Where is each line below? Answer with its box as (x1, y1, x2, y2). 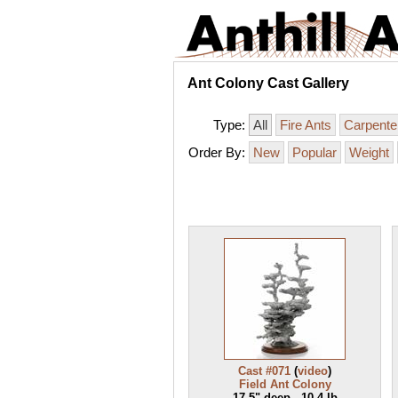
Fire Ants (280, 117, 331, 132)
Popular (292, 145, 337, 160)
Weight (349, 145, 389, 160)
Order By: (188, 145, 245, 160)
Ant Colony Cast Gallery (187, 76, 349, 91)
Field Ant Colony (238, 378, 331, 391)
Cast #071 (238, 364, 291, 378)
